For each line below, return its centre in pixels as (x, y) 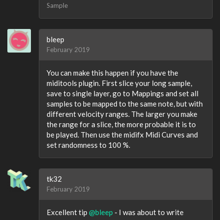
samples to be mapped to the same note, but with (125, 104)
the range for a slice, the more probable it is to (121, 124)
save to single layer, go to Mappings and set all (123, 93)
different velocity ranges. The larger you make (122, 114)
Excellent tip (68, 212)
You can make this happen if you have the (112, 73)
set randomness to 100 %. (88, 145)
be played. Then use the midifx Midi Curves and (122, 135)
